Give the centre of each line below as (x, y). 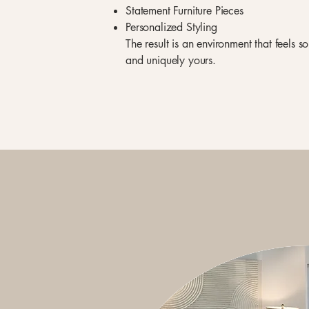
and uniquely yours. (171, 60)
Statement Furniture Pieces (185, 11)
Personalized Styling (171, 27)
